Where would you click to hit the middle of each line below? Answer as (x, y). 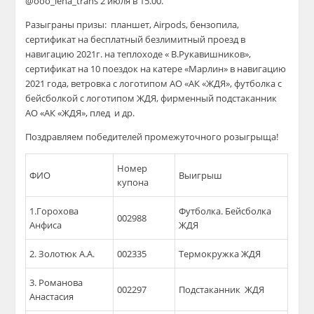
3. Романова (56, 282)
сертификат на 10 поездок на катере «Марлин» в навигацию (156, 69)
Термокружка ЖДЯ (220, 254)
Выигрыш (201, 175)
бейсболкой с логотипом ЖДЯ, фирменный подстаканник (151, 98)
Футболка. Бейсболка (225, 211)
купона (133, 182)
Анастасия (52, 296)
